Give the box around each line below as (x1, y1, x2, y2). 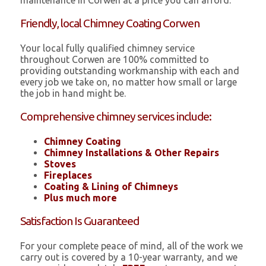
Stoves (44, 159, 77, 170)
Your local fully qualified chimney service (20, 43, 195, 54)
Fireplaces (44, 170, 93, 181)
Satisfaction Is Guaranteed (20, 214, 140, 228)
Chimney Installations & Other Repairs (44, 147, 220, 159)
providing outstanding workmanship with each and (20, 65, 240, 77)
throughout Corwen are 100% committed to (20, 54, 210, 65)
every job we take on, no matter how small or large (20, 77, 237, 88)
